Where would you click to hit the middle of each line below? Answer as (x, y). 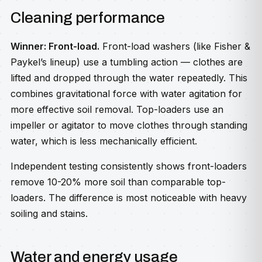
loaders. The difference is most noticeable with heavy (129, 198)
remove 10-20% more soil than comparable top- (118, 182)
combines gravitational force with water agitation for (126, 94)
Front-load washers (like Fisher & (175, 46)
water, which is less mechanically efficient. (104, 141)
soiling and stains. (49, 213)
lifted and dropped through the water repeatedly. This (129, 78)
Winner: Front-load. (55, 46)
